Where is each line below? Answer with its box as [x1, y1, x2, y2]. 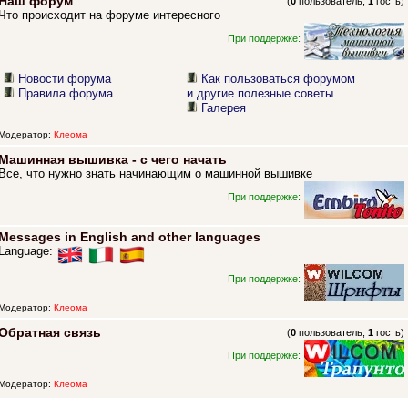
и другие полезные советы [187, 87, 334, 101]
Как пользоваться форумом [201, 72, 356, 87]
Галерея [201, 101, 247, 116]
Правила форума [18, 87, 114, 101]
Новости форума [18, 72, 112, 87]
